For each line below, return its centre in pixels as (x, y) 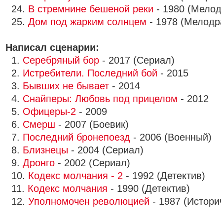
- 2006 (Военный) (171, 137)
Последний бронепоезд (76, 137)
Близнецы (45, 150)
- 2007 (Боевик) (92, 124)
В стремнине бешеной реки (91, 9)
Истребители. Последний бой (90, 73)
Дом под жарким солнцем (87, 22)
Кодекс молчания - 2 (75, 176)
